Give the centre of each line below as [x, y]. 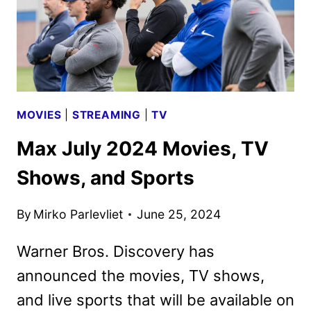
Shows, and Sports [106, 178]
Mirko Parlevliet [78, 214]
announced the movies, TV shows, [141, 275]
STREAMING [106, 115]
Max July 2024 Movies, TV [143, 149]
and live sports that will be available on [155, 300]
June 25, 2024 [179, 214]
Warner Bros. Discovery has [116, 251]
